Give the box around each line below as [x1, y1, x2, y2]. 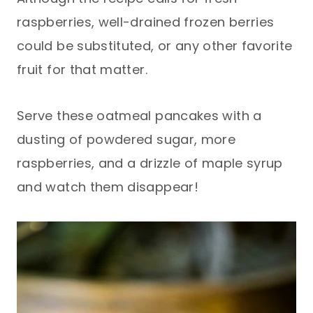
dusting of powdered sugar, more [17, 130, 236, 148]
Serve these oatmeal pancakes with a [17, 106, 262, 124]
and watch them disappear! [17, 177, 198, 196]
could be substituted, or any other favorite [17, 36, 293, 54]
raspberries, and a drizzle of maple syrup [17, 154, 283, 172]
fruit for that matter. [17, 60, 147, 78]
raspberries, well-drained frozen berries [17, 13, 275, 31]
